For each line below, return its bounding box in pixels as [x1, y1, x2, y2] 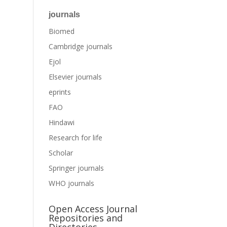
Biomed [49, 26, 75, 36]
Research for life [49, 133, 103, 142]
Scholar [49, 148, 73, 158]
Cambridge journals [49, 42, 113, 51]
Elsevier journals [49, 72, 102, 82]
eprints [49, 87, 71, 97]
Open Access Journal [49, 203, 138, 215]
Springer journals [49, 163, 104, 173]
